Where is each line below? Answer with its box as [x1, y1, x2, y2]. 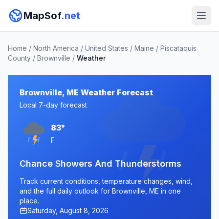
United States [85, 44, 128, 52]
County [8, 54, 31, 62]
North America [33, 44, 79, 52]
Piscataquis [160, 44, 197, 52]
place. [20, 197, 39, 205]
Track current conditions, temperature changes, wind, [20, 177, 193, 185]
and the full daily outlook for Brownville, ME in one [20, 187, 181, 195]
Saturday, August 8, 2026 [27, 206, 109, 215]
